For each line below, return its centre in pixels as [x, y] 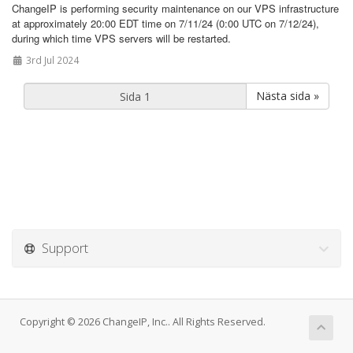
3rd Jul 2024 [51, 60]
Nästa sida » [288, 96]
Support [62, 248]
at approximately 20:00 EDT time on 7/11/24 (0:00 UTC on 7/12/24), [165, 23]
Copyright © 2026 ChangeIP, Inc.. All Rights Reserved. [143, 322]
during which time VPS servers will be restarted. [121, 38]
